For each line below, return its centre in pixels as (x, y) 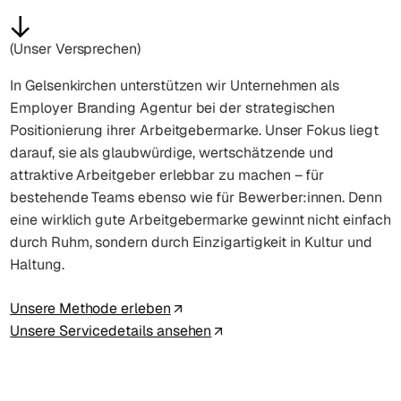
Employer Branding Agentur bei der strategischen (173, 108)
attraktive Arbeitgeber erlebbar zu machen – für (167, 175)
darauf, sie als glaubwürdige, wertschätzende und (172, 153)
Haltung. (37, 264)
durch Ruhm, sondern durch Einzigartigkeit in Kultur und (191, 242)
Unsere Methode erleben (90, 308)
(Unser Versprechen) (75, 49)
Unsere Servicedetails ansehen (111, 331)
